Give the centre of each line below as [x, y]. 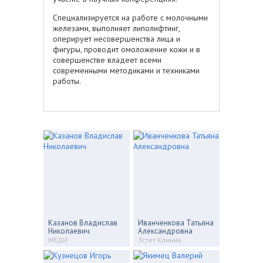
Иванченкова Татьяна [176, 222]
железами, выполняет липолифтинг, [116, 28]
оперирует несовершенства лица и [117, 38]
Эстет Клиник [160, 240]
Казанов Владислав [83, 222]
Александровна [165, 231]
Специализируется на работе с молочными [130, 17]
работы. [67, 81]
